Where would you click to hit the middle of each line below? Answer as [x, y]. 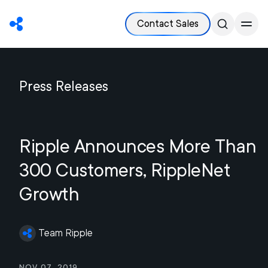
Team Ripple [66, 233]
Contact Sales [168, 24]
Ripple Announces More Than [138, 146]
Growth [49, 194]
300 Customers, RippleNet [125, 170]
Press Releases [64, 86]
